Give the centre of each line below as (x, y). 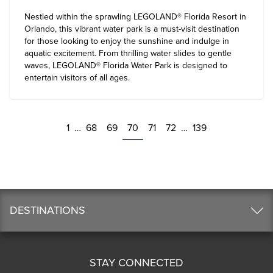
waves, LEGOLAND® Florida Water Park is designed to (126, 66)
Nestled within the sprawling (79, 17)
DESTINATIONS (48, 210)
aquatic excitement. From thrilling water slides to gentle (128, 53)
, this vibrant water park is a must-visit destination (147, 29)
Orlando (40, 29)
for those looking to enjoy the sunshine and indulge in (127, 41)
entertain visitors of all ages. (77, 78)
